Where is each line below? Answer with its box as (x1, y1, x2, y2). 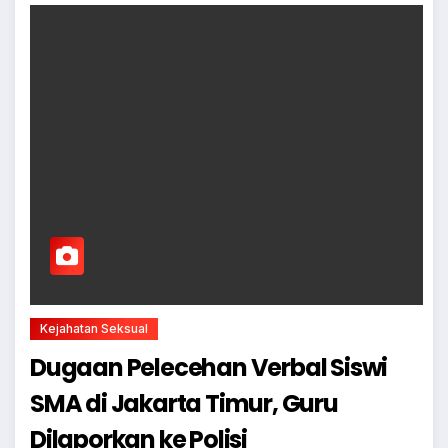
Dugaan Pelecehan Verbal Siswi (30, 350, 388, 384)
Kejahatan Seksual (40, 320, 148, 336)
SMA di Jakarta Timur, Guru (30, 386, 338, 420)
